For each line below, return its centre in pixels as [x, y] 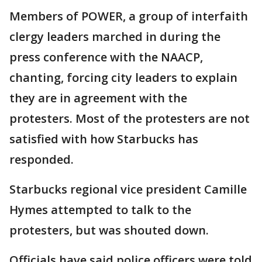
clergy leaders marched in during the [115, 37]
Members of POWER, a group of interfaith [129, 16]
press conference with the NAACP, [106, 57]
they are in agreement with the [98, 98]
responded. [42, 159]
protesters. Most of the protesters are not [130, 118]
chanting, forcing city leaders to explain [123, 77]
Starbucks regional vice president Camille [128, 189]
